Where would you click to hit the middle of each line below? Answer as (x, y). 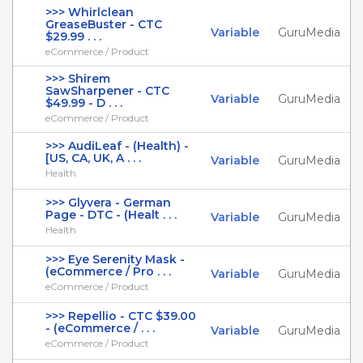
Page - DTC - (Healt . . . (111, 215)
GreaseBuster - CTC (104, 24)
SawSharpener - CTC (107, 91)
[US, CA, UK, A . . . (93, 158)
